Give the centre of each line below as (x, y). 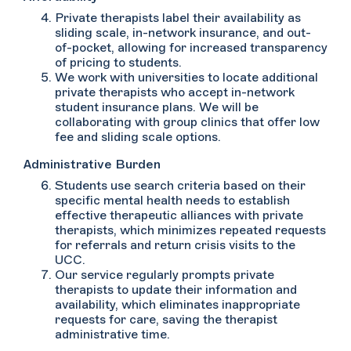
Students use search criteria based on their (180, 186)
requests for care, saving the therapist (166, 320)
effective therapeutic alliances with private (179, 215)
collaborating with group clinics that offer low (187, 122)
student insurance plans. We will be (157, 107)
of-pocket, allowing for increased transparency (191, 48)
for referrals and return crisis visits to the (175, 245)
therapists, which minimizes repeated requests (190, 230)
